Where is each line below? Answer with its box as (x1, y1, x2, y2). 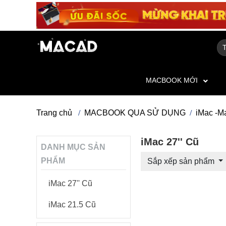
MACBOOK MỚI (146, 76, 198, 85)
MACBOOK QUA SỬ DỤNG (84, 108, 186, 118)
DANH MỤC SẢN (41, 143, 105, 152)
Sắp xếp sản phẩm (147, 157, 216, 166)
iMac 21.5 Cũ (48, 200, 96, 209)
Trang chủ (36, 108, 72, 118)
